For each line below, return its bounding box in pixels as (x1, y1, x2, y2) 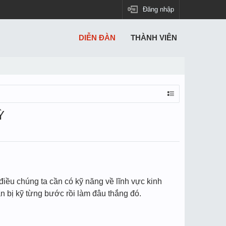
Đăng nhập (143, 6, 174, 13)
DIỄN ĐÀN (79, 34, 116, 42)
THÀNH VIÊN (131, 34, 177, 42)
